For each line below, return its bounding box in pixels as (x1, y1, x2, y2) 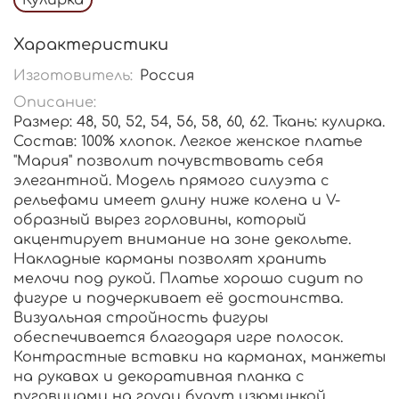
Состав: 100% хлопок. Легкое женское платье (13, 134, 362, 151)
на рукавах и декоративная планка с (13, 369, 305, 386)
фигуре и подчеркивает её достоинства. (13, 290, 343, 307)
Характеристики (13, 36, 168, 54)
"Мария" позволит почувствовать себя (13, 153, 323, 170)
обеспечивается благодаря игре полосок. (13, 330, 343, 346)
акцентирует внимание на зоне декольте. (13, 232, 351, 248)
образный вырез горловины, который (13, 212, 306, 229)
